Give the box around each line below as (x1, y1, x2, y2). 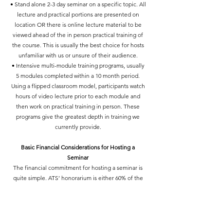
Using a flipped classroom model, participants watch (11, 82, 145, 90)
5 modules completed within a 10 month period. (16, 72, 140, 79)
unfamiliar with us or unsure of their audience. (18, 52, 138, 59)
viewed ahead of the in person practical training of (13, 31, 143, 38)
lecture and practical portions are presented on (17, 11, 139, 18)
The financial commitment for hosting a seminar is (13, 164, 143, 171)
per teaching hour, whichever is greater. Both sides (12, 195, 144, 202)
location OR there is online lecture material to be (14, 21, 142, 28)
